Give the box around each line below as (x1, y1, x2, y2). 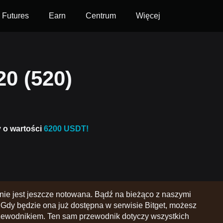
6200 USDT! (44, 124, 89, 133)
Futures (2, 11, 29, 20)
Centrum (86, 11, 116, 20)
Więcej (136, 11, 160, 20)
